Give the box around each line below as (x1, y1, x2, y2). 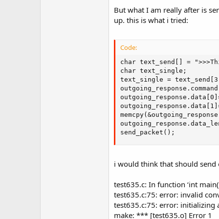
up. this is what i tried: (114, 15, 188, 25)
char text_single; (120, 66, 187, 74)
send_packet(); (120, 128, 175, 136)
